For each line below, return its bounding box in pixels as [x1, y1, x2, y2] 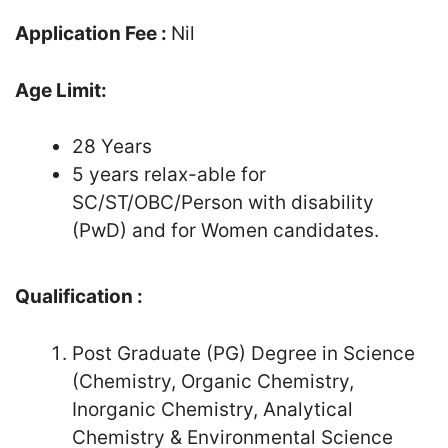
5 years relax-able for [72, 163, 266, 186]
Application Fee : [15, 22, 171, 45]
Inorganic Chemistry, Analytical [72, 397, 353, 421]
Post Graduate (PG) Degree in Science [72, 341, 415, 365]
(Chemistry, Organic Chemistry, [72, 369, 354, 393]
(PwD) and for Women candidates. [72, 219, 379, 242]
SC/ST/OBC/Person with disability [72, 191, 374, 214]
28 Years [72, 135, 152, 158]
